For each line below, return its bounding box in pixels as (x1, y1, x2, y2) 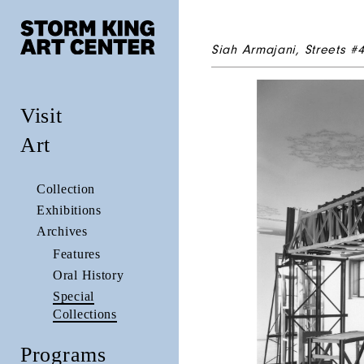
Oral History (53, 267, 124, 282)
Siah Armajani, (211, 42, 305, 57)
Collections (53, 306, 117, 321)
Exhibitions (37, 202, 102, 217)
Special (53, 288, 94, 303)
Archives (37, 223, 88, 238)
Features (53, 246, 101, 261)
